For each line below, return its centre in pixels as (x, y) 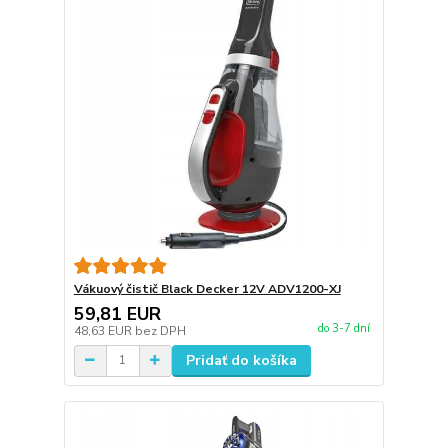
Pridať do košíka (241, 360)
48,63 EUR (104, 330)
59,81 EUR (117, 313)
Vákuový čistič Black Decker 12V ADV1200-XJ (207, 288)
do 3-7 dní (343, 328)
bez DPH (160, 330)
